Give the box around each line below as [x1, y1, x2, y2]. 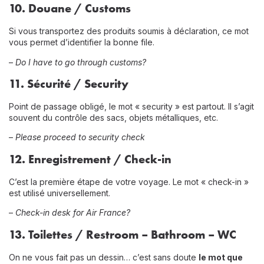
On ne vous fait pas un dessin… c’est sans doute [9, 252, 199, 262]
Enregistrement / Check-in [28, 151, 171, 166]
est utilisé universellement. [9, 187, 110, 198]
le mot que [199, 252, 243, 262]
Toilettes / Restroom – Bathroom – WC [28, 226, 236, 242]
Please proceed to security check [15, 132, 145, 143]
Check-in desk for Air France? [15, 207, 130, 218]
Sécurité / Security [27, 75, 128, 91]
